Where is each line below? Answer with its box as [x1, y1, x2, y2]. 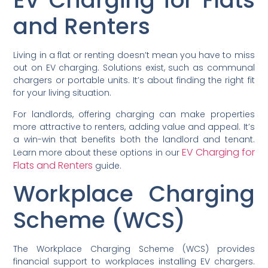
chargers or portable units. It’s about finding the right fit [13, 74, 255, 87]
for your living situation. [13, 87, 112, 99]
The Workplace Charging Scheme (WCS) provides [13, 243, 255, 255]
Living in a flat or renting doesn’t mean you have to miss [13, 49, 255, 62]
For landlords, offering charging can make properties [13, 108, 255, 120]
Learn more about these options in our [13, 146, 182, 159]
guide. [93, 159, 122, 172]
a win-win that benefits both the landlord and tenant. [13, 133, 255, 145]
